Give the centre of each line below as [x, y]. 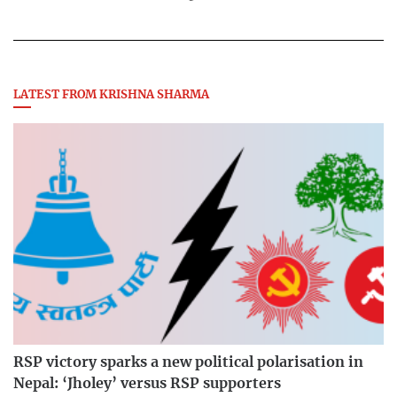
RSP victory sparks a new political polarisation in [188, 363]
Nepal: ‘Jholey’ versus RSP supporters [147, 384]
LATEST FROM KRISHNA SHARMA [111, 95]
